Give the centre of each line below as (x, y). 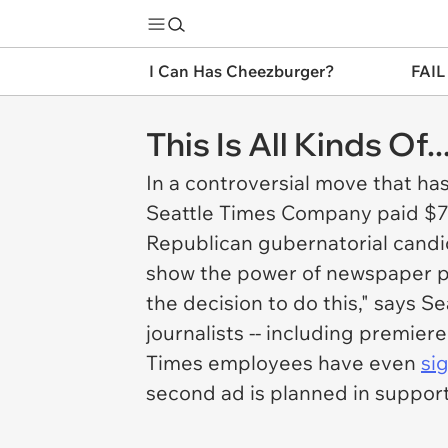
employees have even (312, 362)
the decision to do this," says (283, 302)
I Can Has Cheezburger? (241, 71)
